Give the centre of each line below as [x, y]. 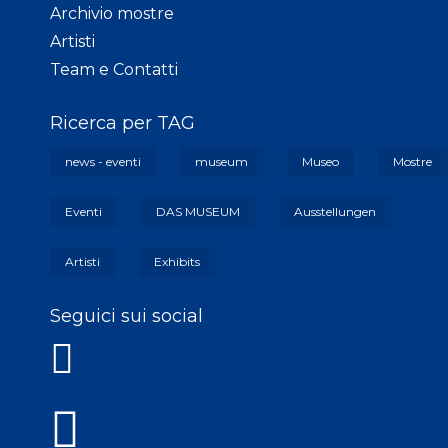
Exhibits [177, 261]
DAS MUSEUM [198, 211]
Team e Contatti [114, 69]
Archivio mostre [112, 13]
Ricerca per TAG [122, 122]
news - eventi [103, 161]
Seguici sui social [126, 315]
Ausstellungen [335, 211]
